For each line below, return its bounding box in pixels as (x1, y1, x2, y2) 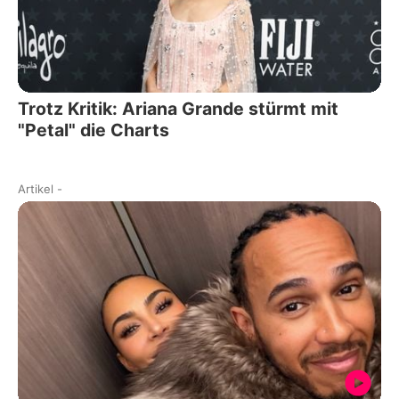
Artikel (18, 182, 53, 197)
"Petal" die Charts (18, 119, 169, 142)
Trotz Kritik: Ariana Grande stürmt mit (18, 98, 338, 120)
